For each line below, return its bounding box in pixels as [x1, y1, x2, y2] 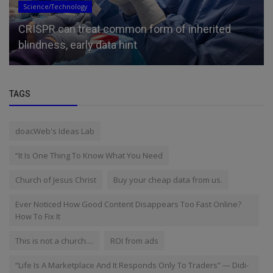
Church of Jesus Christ [15, 174, 96, 185]
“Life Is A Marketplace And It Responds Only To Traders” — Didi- [15, 259, 249, 271]
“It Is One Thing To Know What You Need [15, 149, 163, 161]
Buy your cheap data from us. [113, 174, 222, 185]
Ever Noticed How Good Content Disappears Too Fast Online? [15, 198, 241, 210]
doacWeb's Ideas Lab [15, 125, 94, 136]
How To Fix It [15, 210, 60, 222]
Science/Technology [23, 2, 87, 11]
